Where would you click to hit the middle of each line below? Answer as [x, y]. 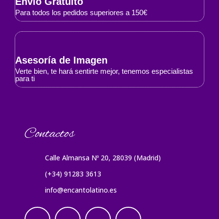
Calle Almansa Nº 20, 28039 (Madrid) [103, 158]
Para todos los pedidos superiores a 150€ [81, 13]
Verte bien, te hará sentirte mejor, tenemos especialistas [104, 71]
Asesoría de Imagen [61, 60]
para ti [25, 79]
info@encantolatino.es [81, 190]
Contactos [49, 134]
